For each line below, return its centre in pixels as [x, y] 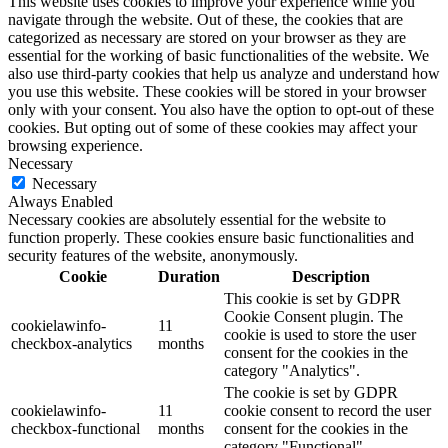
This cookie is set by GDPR [312, 299]
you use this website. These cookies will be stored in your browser [217, 92]
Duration [189, 277]
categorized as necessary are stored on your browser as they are [207, 38]
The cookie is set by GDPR [311, 393]
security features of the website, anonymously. [153, 256]
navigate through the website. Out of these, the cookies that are [205, 20]
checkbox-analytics [71, 344]
